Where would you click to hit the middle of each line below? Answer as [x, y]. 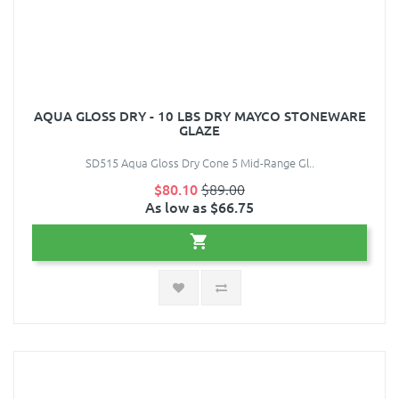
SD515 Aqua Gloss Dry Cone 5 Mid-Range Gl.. [199, 163]
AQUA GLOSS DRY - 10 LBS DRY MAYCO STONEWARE [199, 116]
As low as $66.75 [199, 207]
